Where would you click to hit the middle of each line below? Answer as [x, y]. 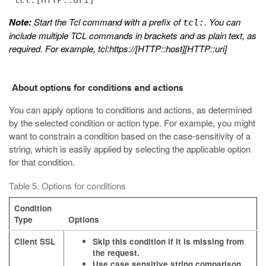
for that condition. [42, 162]
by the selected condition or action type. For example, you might [132, 123]
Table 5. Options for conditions [67, 186]
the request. [116, 253]
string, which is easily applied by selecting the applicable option [130, 149]
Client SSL [35, 241]
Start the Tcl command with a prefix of [107, 22]
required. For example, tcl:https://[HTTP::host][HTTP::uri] [118, 48]
